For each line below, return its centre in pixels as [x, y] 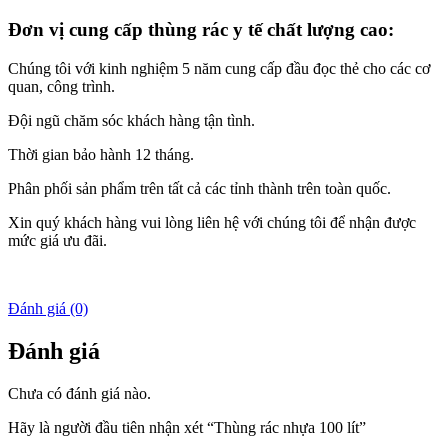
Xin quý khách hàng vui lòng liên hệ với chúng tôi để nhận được [212, 222]
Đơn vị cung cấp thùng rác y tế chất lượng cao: [201, 30]
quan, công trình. [61, 86]
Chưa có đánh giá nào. [79, 393]
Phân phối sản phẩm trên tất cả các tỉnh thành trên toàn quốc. [199, 188]
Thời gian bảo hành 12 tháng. [101, 154]
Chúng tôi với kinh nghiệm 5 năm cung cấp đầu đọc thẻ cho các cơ [219, 68]
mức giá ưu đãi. [57, 240]
